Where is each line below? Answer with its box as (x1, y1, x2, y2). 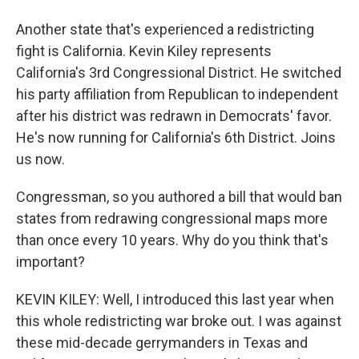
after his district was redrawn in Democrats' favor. (16, 107, 332, 124)
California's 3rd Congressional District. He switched (16, 64, 341, 81)
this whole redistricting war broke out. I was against (16, 313, 341, 329)
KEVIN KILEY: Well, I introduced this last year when (16, 291, 334, 308)
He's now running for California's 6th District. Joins (16, 129, 336, 146)
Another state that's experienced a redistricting (16, 21, 314, 38)
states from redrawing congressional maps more (16, 210, 328, 227)
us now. (16, 151, 65, 167)
